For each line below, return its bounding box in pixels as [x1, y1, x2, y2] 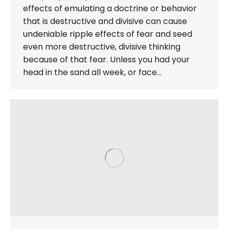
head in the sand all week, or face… [23, 66, 162, 78]
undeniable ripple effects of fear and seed [23, 28, 192, 40]
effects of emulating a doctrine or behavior [23, 2, 197, 14]
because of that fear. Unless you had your [23, 53, 190, 65]
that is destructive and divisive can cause [23, 15, 187, 27]
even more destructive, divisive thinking [23, 40, 180, 53]
